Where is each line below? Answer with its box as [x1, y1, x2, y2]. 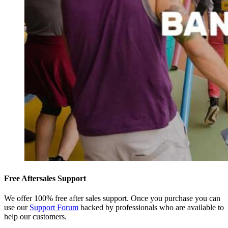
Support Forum [30, 203, 78, 212]
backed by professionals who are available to [78, 203, 224, 212]
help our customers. [4, 212, 67, 221]
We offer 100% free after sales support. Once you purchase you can [4, 193, 220, 203]
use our [4, 203, 30, 212]
